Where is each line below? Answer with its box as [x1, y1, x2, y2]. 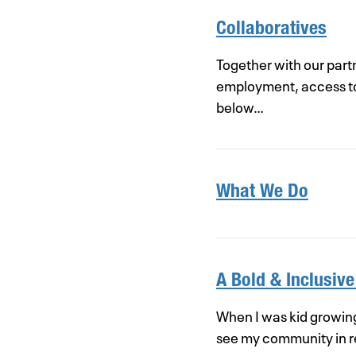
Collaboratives [216, 21, 327, 40]
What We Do [216, 184, 308, 203]
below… [216, 96, 264, 116]
